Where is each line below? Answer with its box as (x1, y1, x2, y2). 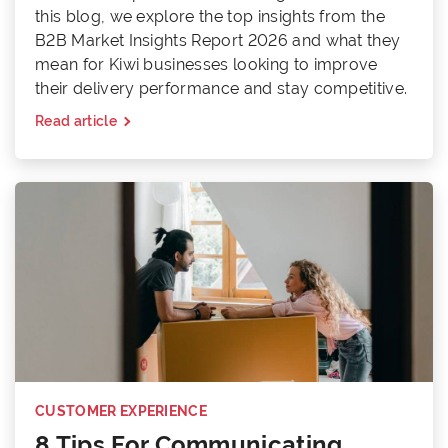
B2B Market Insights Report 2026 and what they (35, 31, 401, 51)
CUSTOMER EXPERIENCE (35, 402, 208, 419)
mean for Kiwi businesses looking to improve (35, 55, 378, 75)
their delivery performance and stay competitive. (35, 79, 408, 99)
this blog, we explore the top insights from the (35, 7, 386, 27)
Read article (35, 113, 117, 130)
